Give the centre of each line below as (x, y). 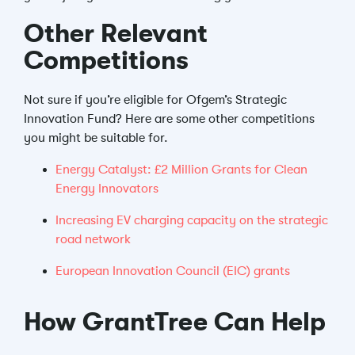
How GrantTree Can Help (175, 322)
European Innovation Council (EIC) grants (173, 271)
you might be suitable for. (96, 138)
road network (93, 239)
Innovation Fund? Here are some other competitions (169, 119)
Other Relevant (116, 34)
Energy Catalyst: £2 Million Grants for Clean (181, 170)
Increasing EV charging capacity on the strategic (192, 220)
